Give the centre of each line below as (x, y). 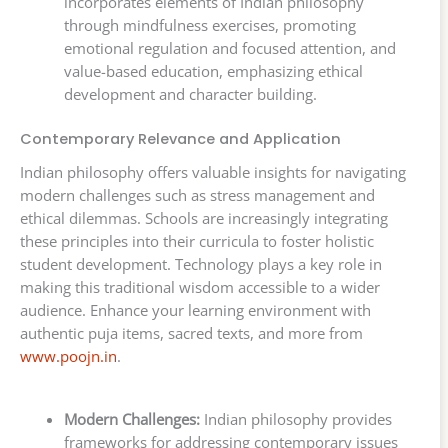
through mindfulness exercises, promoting (209, 25)
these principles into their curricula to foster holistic (197, 241)
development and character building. (190, 94)
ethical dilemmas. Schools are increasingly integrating (204, 218)
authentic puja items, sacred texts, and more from (191, 333)
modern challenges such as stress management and (197, 195)
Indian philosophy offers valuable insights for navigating (213, 172)
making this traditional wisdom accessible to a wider (200, 287)
